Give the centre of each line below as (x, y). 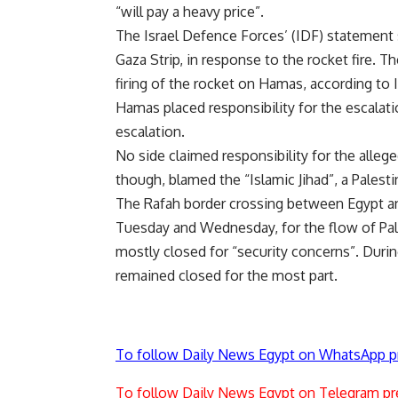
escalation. (150, 132)
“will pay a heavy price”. (190, 12)
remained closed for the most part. (227, 276)
